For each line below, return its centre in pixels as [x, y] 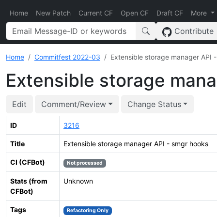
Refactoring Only [87, 210]
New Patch [53, 13]
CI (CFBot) [28, 162]
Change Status [154, 104]
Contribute [193, 31]
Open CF [135, 13]
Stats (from [29, 181]
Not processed [85, 163]
